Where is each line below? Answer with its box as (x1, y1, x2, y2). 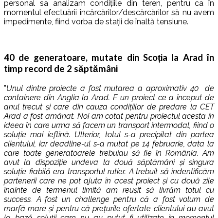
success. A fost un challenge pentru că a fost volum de (4, 195, 214, 204)
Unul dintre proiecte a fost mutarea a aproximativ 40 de (6, 84, 214, 93)
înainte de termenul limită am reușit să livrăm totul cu (4, 185, 214, 195)
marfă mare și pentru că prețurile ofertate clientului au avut (4, 204, 214, 214)
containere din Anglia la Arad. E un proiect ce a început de (4, 93, 214, 103)
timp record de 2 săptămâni (4, 63, 118, 74)
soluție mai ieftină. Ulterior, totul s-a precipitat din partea (4, 130, 214, 140)
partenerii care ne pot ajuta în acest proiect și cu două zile (4, 176, 214, 186)
